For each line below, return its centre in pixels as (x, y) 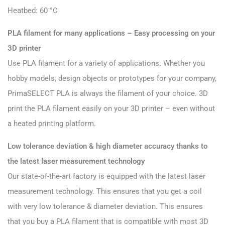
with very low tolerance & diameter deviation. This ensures (105, 206)
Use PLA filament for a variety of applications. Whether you (106, 63)
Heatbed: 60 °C (33, 10)
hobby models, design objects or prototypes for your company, (112, 78)
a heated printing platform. (52, 123)
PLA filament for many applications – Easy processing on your (111, 33)
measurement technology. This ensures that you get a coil (105, 191)
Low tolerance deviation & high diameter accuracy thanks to (107, 146)
